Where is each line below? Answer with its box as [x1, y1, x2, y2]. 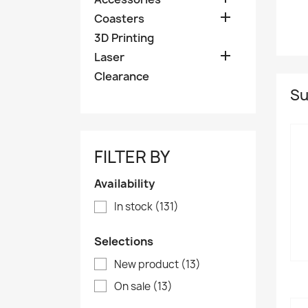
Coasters [94, 11, 144, 27]
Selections [94, 233, 153, 249]
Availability [94, 176, 155, 192]
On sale [114, 278, 153, 294]
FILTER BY [94, 145, 170, 169]
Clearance [94, 69, 149, 85]
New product [114, 256, 181, 272]
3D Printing [94, 30, 154, 46]
